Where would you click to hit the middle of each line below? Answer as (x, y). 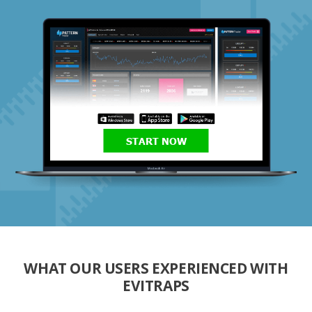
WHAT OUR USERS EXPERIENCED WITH (156, 268)
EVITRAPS (156, 286)
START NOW (156, 141)
